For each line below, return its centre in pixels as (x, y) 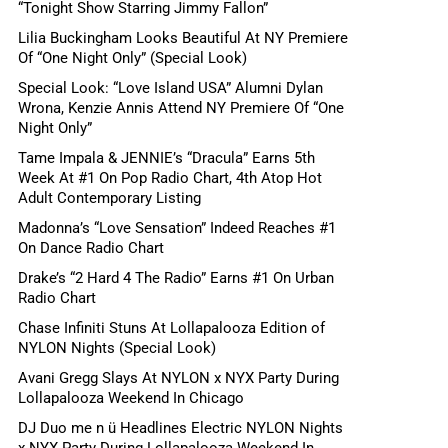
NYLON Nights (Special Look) (117, 347)
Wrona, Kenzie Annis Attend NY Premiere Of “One (181, 107)
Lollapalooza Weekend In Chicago (131, 397)
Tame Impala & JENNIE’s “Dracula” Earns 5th (166, 157)
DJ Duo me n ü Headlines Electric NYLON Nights (180, 427)
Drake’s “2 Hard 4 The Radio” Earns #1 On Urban (176, 277)
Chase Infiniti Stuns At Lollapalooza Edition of (171, 327)
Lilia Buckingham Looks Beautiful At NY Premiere (183, 37)
